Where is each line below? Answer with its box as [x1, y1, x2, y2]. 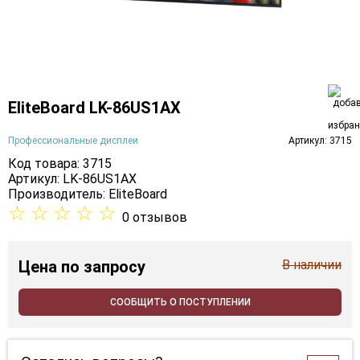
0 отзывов [122, 210, 187, 226]
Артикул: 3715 [288, 134, 352, 146]
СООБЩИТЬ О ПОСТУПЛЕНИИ [109, 297, 251, 309]
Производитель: [8, 186, 108, 202]
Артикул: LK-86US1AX [8, 171, 137, 187]
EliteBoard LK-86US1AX [8, 97, 181, 117]
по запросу [61, 257, 145, 277]
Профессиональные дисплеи [8, 134, 138, 146]
